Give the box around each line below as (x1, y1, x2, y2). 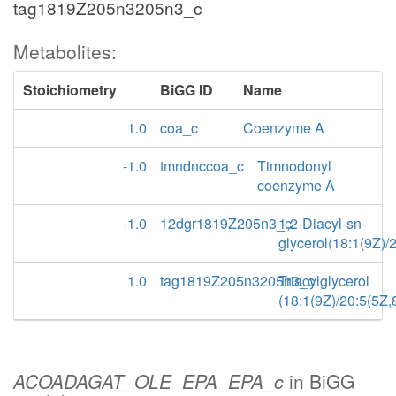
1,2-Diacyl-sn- (278, 213, 366, 233)
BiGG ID (160, 80, 213, 100)
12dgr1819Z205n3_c (160, 213, 292, 233)
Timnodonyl (257, 156, 331, 176)
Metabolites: (13, 38, 117, 65)
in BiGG (284, 368, 354, 394)
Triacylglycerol (278, 270, 369, 291)
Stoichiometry (23, 80, 117, 100)
